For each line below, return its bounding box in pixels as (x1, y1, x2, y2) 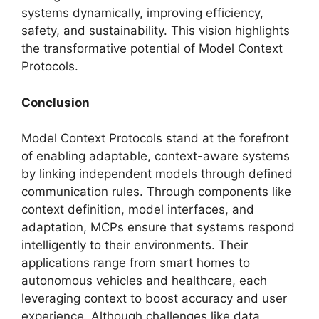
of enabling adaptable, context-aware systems (21, 149, 290, 163)
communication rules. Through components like (21, 184, 291, 199)
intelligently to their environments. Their (21, 238, 248, 252)
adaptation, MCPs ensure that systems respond (21, 220, 295, 234)
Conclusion (21, 95, 90, 110)
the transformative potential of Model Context (21, 41, 283, 56)
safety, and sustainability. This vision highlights (21, 23, 290, 38)
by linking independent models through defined (21, 167, 293, 181)
